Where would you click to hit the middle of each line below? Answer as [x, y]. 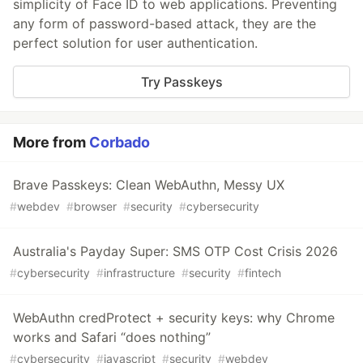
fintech [263, 272]
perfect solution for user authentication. [135, 43]
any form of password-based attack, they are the [164, 23]
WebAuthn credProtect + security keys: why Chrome [174, 317]
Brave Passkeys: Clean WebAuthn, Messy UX [149, 184]
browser [95, 206]
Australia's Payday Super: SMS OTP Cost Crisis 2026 [175, 251]
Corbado [120, 142]
